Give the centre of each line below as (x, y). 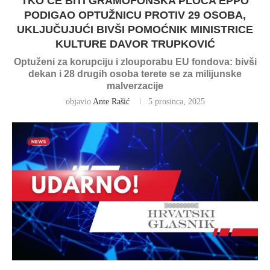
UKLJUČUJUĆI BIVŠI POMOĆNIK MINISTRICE (135, 30)
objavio (79, 102)
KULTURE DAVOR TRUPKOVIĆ (135, 44)
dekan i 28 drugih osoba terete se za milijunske (135, 74)
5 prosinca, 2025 (176, 102)
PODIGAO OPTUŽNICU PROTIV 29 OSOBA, (135, 15)
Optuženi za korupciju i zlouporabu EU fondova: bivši (135, 62)
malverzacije (135, 86)
